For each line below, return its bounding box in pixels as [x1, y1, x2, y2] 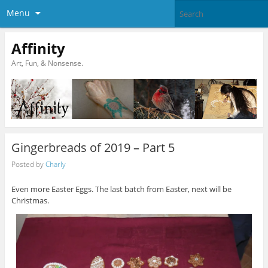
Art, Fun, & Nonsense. [11, 57, 83, 68]
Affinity [11, 38, 65, 58]
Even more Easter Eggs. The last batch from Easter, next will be [11, 184, 232, 195]
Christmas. [11, 195, 49, 206]
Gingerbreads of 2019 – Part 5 [11, 139, 175, 156]
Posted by [11, 159, 45, 170]
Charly [45, 159, 66, 170]
